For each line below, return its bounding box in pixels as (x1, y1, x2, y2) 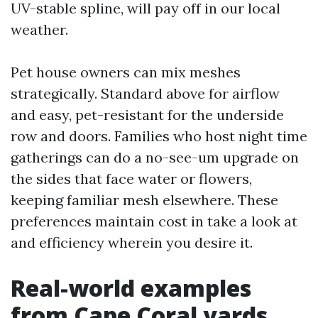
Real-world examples (11, 273, 251, 303)
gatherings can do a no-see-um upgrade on (11, 148, 299, 166)
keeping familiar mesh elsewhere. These (11, 191, 278, 209)
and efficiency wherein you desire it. (11, 234, 253, 251)
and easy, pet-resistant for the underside (11, 106, 284, 124)
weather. (11, 21, 68, 38)
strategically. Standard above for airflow (11, 84, 280, 102)
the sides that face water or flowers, (11, 170, 252, 187)
